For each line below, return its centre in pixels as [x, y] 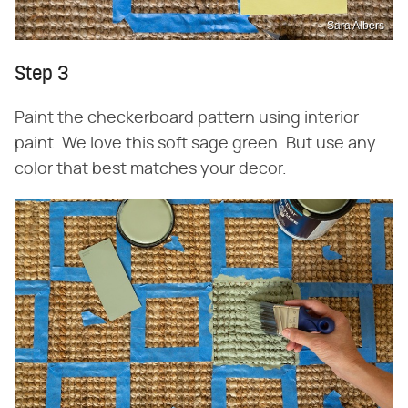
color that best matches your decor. [151, 170]
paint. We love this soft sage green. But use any [195, 144]
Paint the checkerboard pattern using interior [187, 119]
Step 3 [42, 76]
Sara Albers [356, 26]
